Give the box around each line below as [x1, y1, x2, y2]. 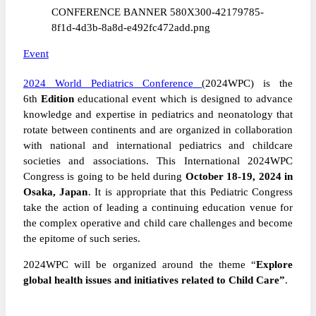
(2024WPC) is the [202, 77, 293, 90]
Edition [37, 92, 74, 105]
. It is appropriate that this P [87, 186, 216, 198]
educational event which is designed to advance [74, 92, 293, 105]
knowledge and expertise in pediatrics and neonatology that [23, 108, 293, 121]
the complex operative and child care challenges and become [23, 217, 293, 229]
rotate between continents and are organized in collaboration [23, 123, 293, 136]
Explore [256, 258, 293, 271]
